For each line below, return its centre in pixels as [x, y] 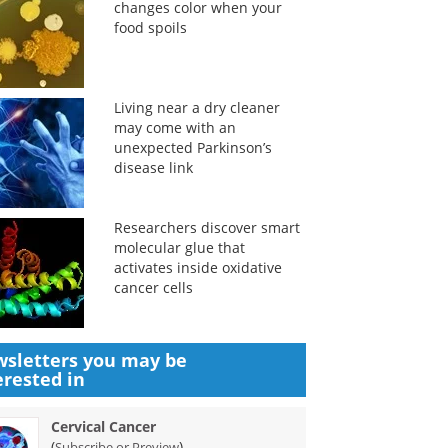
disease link [153, 167]
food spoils [150, 27]
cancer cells [153, 287]
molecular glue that [179, 247]
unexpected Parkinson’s [192, 147]
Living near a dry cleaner [196, 107]
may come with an [174, 127]
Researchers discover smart [206, 227]
